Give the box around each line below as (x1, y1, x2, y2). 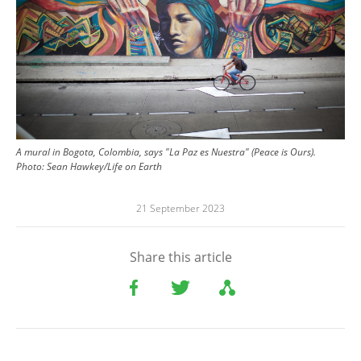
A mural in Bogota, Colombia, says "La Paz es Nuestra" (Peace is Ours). (16, 145, 318, 160)
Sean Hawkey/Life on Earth (47, 160, 162, 174)
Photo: (16, 160, 47, 174)
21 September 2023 (136, 201, 225, 216)
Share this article (129, 248, 232, 267)
